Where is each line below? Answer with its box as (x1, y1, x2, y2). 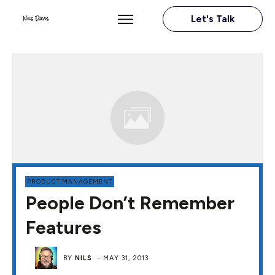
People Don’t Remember (26, 192, 234, 214)
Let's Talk (190, 14, 234, 25)
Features (26, 216, 101, 239)
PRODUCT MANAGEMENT (27, 177, 112, 185)
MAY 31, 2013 (103, 254, 149, 262)
